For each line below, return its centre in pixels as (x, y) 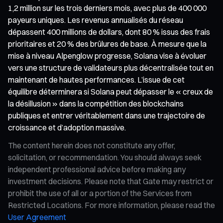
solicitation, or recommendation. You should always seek (105, 157)
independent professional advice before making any (97, 169)
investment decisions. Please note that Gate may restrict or (111, 181)
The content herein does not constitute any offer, (92, 145)
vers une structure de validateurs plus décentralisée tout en (111, 67)
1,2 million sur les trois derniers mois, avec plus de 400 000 (107, 8)
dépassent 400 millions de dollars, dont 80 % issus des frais (109, 32)
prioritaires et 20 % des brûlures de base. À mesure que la (107, 44)
